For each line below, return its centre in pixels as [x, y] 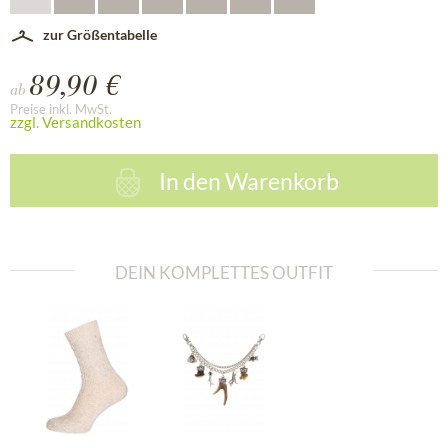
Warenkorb [281, 180]
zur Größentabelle [100, 34]
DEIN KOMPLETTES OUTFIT [224, 272]
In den [189, 180]
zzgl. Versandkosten [75, 122]
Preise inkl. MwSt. [61, 109]
